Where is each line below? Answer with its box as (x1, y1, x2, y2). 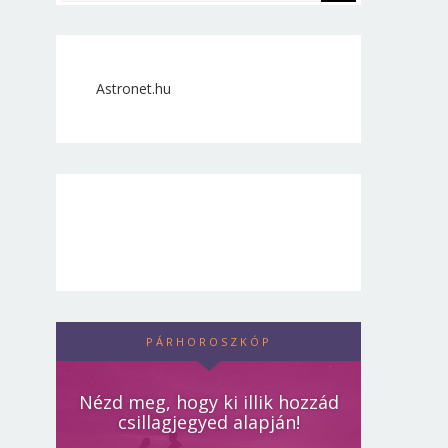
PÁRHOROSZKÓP (145, 334, 272, 350)
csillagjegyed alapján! (117, 410, 300, 435)
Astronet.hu (96, 79, 172, 99)
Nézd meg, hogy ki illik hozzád (78, 390, 339, 415)
